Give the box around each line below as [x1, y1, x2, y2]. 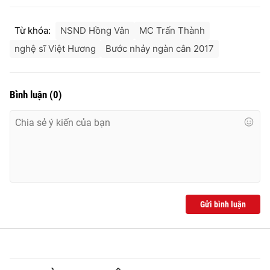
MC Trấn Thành [139, 25, 205, 37]
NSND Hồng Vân [60, 25, 130, 37]
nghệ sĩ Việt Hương [14, 43, 96, 55]
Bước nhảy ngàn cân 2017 [105, 43, 214, 55]
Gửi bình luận [200, 199, 246, 210]
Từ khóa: [14, 25, 51, 37]
